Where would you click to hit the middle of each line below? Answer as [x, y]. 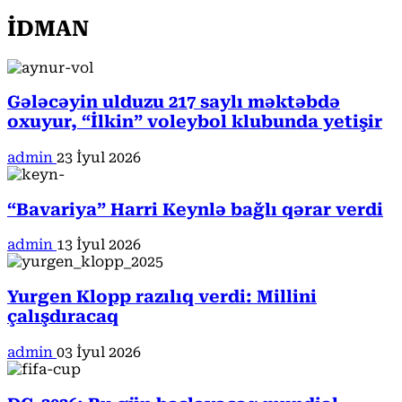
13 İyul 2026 [99, 245]
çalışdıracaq [63, 317]
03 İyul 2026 [99, 352]
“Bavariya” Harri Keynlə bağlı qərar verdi [195, 210]
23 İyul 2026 [99, 157]
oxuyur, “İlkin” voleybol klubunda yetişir [195, 122]
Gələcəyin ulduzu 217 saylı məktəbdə [174, 103]
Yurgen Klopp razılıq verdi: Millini [162, 297]
